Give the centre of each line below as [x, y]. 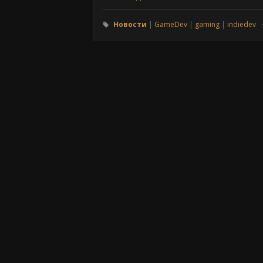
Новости [131, 24]
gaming [207, 24]
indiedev [242, 24]
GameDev [171, 24]
